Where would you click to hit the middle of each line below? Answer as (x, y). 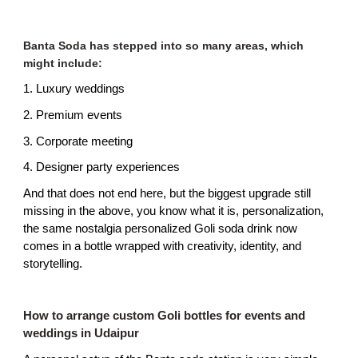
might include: (63, 63)
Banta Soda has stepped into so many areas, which (164, 45)
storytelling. (53, 263)
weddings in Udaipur (82, 334)
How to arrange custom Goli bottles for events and (165, 316)
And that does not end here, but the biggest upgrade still (167, 193)
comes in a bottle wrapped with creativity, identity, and (163, 246)
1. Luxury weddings (74, 89)
